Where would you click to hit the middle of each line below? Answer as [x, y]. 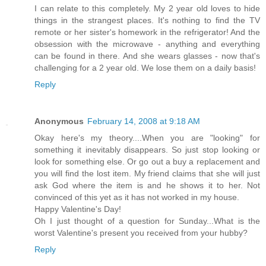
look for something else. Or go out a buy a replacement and [147, 161]
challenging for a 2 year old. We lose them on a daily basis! [145, 67]
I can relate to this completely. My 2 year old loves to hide [147, 8]
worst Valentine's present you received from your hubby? [141, 232]
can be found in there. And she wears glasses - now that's [147, 56]
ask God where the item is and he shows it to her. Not [147, 185]
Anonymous [59, 121]
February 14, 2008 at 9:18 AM [144, 121]
